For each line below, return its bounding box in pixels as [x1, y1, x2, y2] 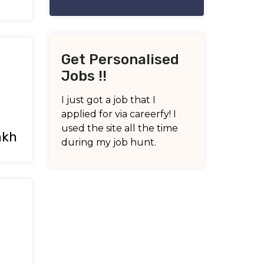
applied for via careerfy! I [61, 108, 176, 120]
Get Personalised [61, 51, 179, 68]
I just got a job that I [61, 94, 156, 105]
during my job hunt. [61, 137, 156, 148]
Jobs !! [61, 68, 107, 84]
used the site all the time [61, 123, 178, 134]
